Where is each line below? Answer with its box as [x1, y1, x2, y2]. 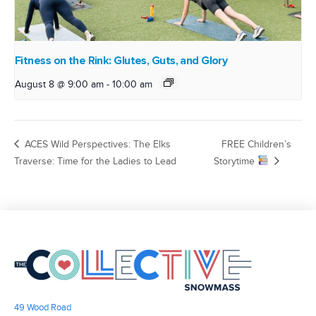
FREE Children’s [221, 138, 291, 150]
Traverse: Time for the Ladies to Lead [14, 154, 176, 167]
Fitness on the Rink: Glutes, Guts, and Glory [15, 54, 228, 68]
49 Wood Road [14, 302, 71, 314]
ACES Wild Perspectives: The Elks [22, 138, 171, 150]
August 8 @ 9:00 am [15, 78, 104, 91]
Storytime [213, 154, 257, 167]
